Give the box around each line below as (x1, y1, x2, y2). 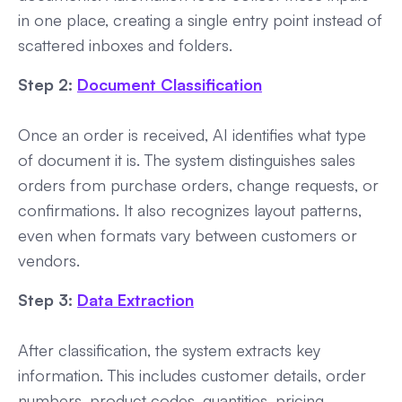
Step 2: (18, 74, 77, 95)
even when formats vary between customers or (18, 225, 357, 246)
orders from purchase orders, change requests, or (18, 175, 379, 196)
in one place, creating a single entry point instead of (18, 10, 382, 31)
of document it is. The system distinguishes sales (18, 150, 355, 170)
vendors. (18, 250, 80, 271)
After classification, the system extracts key (18, 340, 320, 361)
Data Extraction (77, 290, 194, 310)
